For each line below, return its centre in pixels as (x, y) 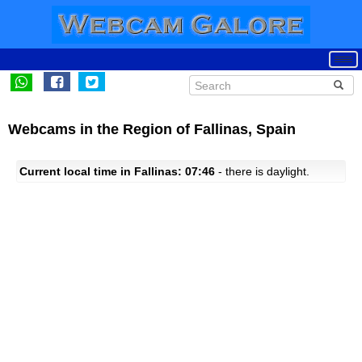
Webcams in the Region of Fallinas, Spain (152, 129)
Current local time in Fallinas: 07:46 (117, 171)
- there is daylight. (262, 171)
